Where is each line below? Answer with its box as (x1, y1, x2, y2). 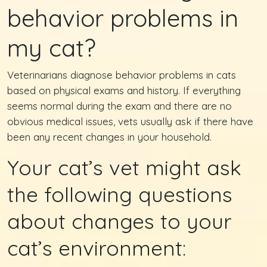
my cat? (7, 32, 96, 63)
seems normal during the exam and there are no (7, 99, 232, 112)
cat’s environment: (7, 234, 186, 261)
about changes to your (7, 207, 232, 234)
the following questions (7, 181, 232, 207)
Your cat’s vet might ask (7, 154, 241, 181)
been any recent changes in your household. (7, 130, 212, 143)
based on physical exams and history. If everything (7, 83, 241, 97)
